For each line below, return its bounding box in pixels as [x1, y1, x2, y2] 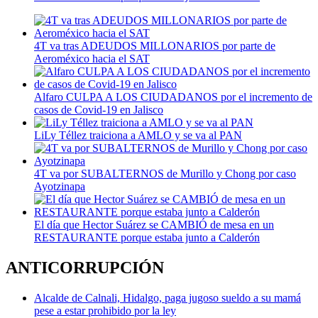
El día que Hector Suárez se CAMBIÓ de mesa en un [34, 218, 274, 231]
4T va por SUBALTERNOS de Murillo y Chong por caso [34, 167, 296, 180]
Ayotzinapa [34, 180, 85, 192]
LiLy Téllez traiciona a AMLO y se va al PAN [34, 128, 242, 141]
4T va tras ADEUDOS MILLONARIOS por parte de [34, 39, 275, 52]
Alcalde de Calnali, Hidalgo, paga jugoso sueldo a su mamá [34, 291, 301, 304]
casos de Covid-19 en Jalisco [34, 103, 163, 116]
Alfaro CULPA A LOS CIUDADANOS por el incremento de [34, 90, 312, 103]
